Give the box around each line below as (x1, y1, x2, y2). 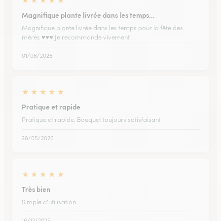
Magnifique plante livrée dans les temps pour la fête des (22, 24, 183, 32)
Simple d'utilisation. (22, 198, 77, 206)
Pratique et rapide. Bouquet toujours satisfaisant (22, 115, 161, 124)
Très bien (22, 184, 50, 194)
